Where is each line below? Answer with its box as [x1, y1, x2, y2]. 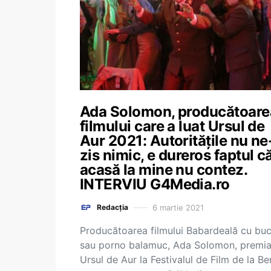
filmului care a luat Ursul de [80, 117, 265, 135]
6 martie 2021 [152, 202, 204, 212]
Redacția [97, 203, 128, 212]
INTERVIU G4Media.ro [80, 175, 230, 193]
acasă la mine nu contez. [80, 161, 247, 178]
